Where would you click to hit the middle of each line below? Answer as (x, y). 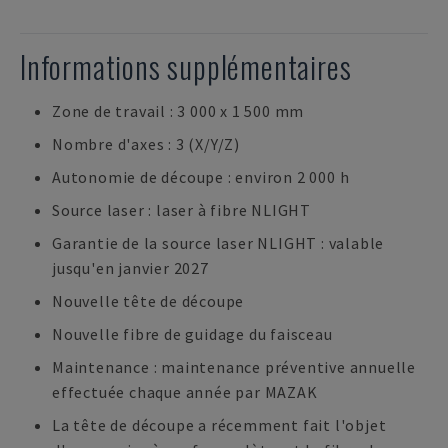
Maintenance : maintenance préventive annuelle (234, 367)
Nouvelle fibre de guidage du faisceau (192, 334)
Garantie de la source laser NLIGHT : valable (218, 243)
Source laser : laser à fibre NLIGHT (181, 210)
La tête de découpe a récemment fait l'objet (219, 425)
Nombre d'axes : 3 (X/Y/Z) (146, 144)
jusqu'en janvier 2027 (130, 268)
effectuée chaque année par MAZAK (185, 392)
